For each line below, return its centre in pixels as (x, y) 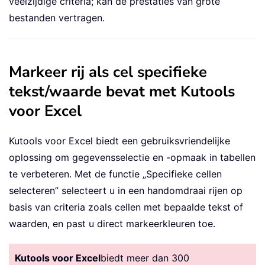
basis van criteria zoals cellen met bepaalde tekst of (126, 207)
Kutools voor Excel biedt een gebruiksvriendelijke (119, 141)
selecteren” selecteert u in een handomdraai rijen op (126, 191)
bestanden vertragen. (57, 18)
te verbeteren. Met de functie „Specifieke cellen (115, 174)
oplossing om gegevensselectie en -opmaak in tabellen (132, 158)
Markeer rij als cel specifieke (108, 72)
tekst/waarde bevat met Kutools (122, 92)
